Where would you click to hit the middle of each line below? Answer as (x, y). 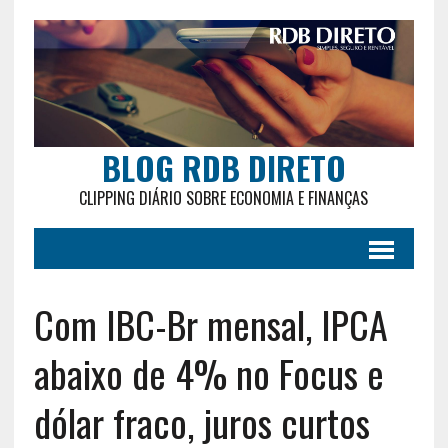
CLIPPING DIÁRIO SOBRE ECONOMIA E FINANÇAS (224, 197)
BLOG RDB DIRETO (223, 167)
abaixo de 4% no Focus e (208, 372)
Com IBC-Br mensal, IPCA (210, 323)
